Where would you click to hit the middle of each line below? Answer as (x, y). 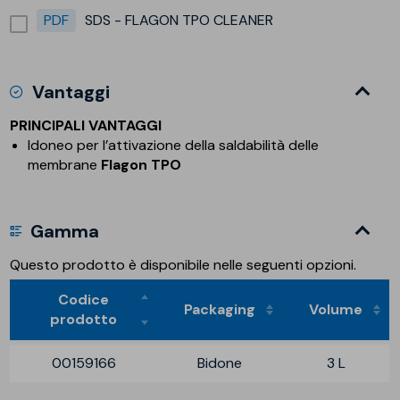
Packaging (220, 309)
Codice (84, 299)
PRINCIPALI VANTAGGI (86, 125)
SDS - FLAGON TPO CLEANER (179, 20)
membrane (65, 164)
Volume (336, 309)
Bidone (220, 362)
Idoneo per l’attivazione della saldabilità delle (174, 145)
